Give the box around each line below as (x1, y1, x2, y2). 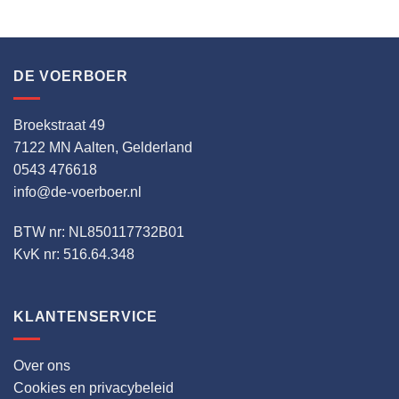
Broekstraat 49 (13, 117, 105, 133)
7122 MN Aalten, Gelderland (13, 139, 192, 155)
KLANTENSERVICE (13, 309, 159, 325)
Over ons (13, 357, 70, 373)
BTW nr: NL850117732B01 (13, 224, 184, 240)
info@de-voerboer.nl (13, 183, 142, 199)
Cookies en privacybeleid (13, 379, 174, 395)
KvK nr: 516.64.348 (13, 247, 134, 263)
